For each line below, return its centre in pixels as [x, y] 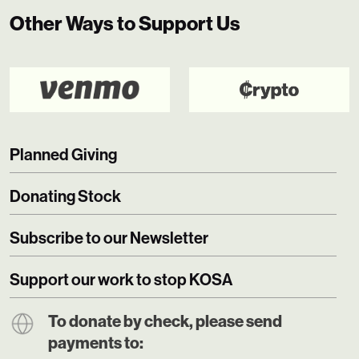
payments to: [96, 343]
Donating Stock [65, 196]
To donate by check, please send [165, 321]
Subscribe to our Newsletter [109, 238]
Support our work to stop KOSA [121, 279]
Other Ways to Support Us [125, 24]
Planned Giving [63, 154]
